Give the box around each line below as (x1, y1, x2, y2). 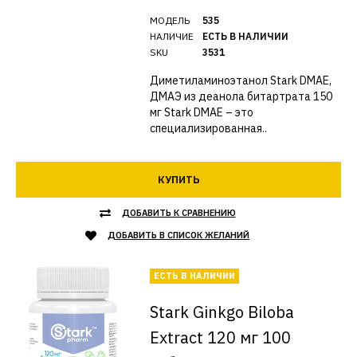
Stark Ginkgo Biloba (149, 301, 294, 323)
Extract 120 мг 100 (149, 327, 291, 348)
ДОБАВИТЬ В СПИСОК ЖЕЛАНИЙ (108, 229, 249, 241)
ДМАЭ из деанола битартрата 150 (149, 89, 332, 104)
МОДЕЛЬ (149, 14, 190, 26)
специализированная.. (149, 121, 267, 135)
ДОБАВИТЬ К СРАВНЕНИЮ (121, 207, 236, 218)
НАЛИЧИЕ (149, 30, 194, 42)
